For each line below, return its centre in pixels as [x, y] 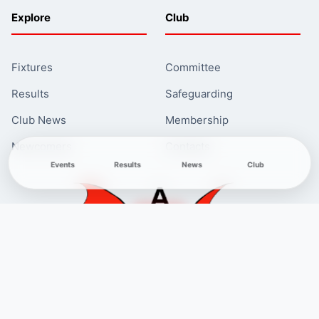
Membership [197, 120]
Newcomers [42, 147]
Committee [193, 68]
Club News [39, 120]
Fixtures [32, 68]
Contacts [187, 147]
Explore [31, 18]
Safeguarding [199, 94]
